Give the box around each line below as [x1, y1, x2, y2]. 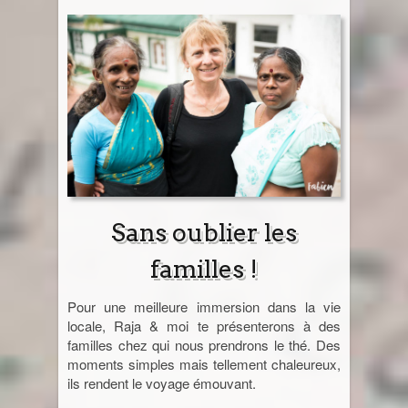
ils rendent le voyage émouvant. [67, 372, 256, 393]
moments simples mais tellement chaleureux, [67, 353, 341, 373]
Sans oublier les [111, 217, 297, 248]
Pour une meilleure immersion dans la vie [67, 296, 341, 316]
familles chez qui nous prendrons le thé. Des [67, 334, 341, 354]
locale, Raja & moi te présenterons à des [67, 315, 341, 335]
